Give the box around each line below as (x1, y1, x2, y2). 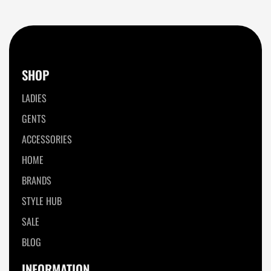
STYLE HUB (22, 194, 62, 209)
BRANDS (22, 173, 52, 188)
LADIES (22, 91, 47, 106)
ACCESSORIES (22, 132, 73, 147)
